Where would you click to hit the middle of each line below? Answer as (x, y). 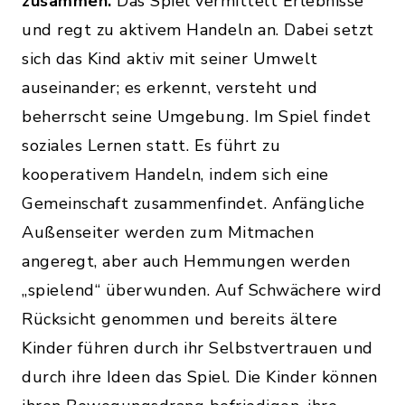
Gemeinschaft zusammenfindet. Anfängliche (193, 204)
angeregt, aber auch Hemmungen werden (186, 262)
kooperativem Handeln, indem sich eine (175, 175)
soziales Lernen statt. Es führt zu (151, 146)
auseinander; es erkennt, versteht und (170, 88)
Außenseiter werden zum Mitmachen (168, 233)
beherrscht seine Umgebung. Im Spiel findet (196, 117)
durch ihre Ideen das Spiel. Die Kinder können (200, 377)
